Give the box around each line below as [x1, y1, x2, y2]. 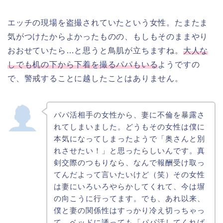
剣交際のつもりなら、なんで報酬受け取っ [53, 158, 205, 167]
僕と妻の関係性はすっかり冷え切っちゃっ [53, 206, 205, 215]
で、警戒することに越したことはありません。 [7, 74, 183, 83]
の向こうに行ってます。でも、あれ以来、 [53, 194, 205, 203]
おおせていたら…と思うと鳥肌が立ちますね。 [7, 46, 183, 55]
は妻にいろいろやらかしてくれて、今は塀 [53, 182, 205, 191]
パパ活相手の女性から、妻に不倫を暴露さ [53, 111, 205, 119]
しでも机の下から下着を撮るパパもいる [7, 60, 158, 69]
